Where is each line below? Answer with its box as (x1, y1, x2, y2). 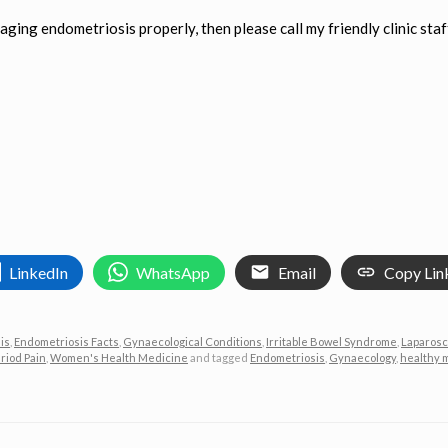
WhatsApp (136, 262, 210, 282)
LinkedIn (9, 262, 68, 282)
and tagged (188, 350, 250, 364)
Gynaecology (329, 350, 396, 364)
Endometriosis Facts (14, 334, 119, 348)
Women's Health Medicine (50, 350, 188, 364)
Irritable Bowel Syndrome (266, 334, 397, 348)
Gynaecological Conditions (123, 334, 262, 348)
